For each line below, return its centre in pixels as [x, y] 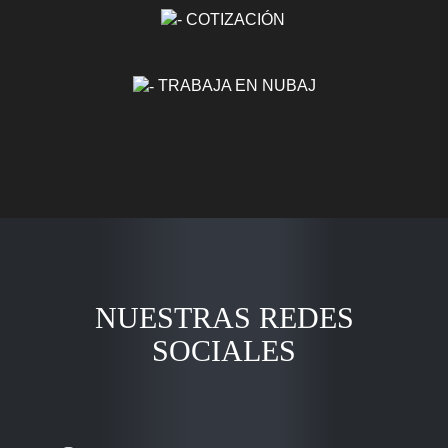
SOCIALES [224, 351]
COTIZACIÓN [233, 19]
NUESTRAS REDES [224, 318]
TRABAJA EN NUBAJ [234, 86]
